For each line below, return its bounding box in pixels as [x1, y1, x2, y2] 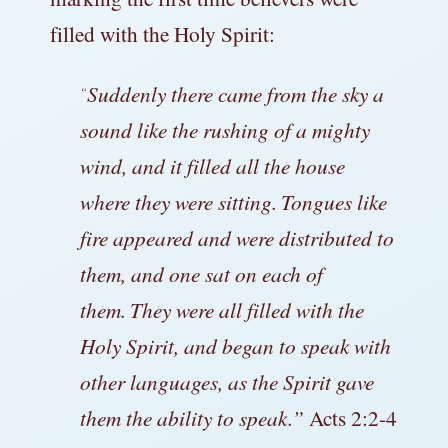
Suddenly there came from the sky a [87, 78, 384, 108]
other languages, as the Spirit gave [80, 366, 374, 396]
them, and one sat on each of [80, 258, 323, 288]
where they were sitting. [80, 186, 277, 216]
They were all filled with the [130, 294, 364, 324]
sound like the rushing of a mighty [80, 114, 370, 144]
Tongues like [281, 186, 387, 216]
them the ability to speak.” [80, 402, 309, 432]
